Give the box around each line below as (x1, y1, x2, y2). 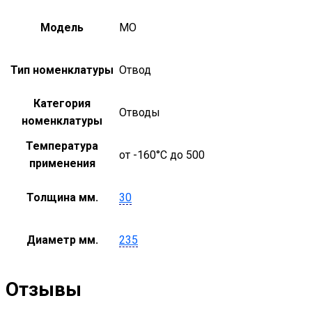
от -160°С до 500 (119, 148, 205, 162)
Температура (26, 139, 98, 153)
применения (29, 156, 95, 170)
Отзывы (6, 278, 81, 302)
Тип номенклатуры (10, 63, 114, 77)
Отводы (119, 105, 160, 119)
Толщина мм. (26, 190, 98, 204)
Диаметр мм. (26, 233, 98, 247)
